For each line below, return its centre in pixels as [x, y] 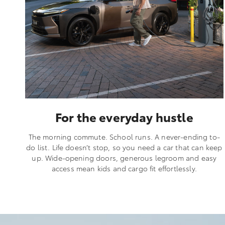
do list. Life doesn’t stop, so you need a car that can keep [124, 147]
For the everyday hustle [124, 116]
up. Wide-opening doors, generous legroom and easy [124, 157]
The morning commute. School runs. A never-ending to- [124, 136]
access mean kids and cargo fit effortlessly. [124, 168]
